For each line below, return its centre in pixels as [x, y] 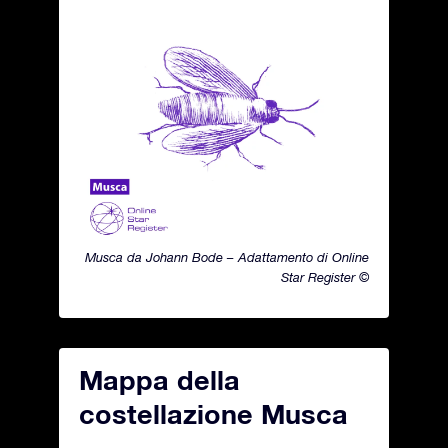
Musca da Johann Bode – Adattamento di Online [227, 257]
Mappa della [159, 380]
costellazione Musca [213, 414]
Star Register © [325, 277]
